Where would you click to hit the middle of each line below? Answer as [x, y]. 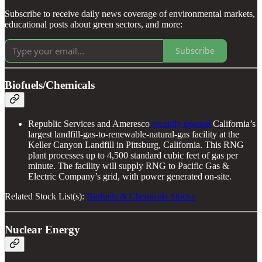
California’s [233, 123]
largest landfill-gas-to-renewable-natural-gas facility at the [134, 134]
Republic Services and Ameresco [90, 123]
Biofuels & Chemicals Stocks [141, 196]
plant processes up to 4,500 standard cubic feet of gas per [133, 155]
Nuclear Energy [42, 229]
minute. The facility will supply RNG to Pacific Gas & [129, 166]
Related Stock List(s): [46, 196]
